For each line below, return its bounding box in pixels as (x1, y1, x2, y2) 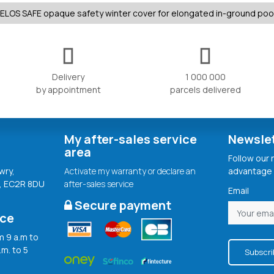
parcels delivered (169, 84, 241, 96)
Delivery (52, 71, 85, 83)
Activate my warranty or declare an (64, 165, 196, 177)
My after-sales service (64, 131, 197, 148)
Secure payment (72, 197, 171, 214)
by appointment (35, 84, 101, 96)
